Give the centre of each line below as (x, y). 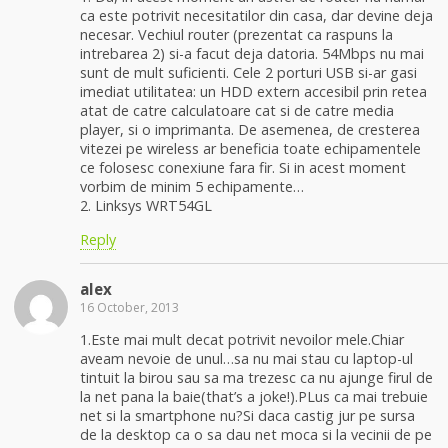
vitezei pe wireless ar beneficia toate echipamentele (250, 149)
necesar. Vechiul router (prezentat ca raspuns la (236, 35)
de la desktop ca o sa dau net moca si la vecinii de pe (256, 435)
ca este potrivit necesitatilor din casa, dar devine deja (256, 16)
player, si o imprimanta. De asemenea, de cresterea (250, 130)
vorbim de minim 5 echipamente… (192, 187)
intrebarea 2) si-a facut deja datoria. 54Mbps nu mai (252, 54)
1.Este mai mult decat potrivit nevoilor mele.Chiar (242, 340)
